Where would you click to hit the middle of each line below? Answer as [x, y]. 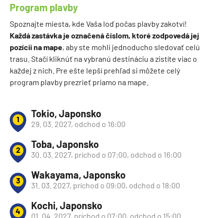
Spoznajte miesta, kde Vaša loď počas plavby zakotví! [98, 24]
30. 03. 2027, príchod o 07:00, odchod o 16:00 [106, 155]
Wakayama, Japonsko [78, 175]
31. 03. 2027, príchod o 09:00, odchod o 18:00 [106, 185]
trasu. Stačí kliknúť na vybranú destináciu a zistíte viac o [103, 59]
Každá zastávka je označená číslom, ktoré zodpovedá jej [104, 36]
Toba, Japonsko [65, 144]
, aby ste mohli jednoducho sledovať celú [131, 47]
